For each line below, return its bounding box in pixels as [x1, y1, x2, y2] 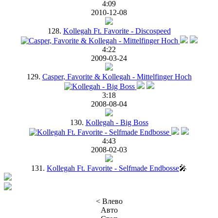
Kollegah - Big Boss [85, 118, 148, 127]
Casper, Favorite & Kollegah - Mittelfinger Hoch [42, 72, 192, 81]
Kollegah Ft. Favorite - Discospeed [63, 26, 171, 35]
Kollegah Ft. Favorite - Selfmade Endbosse [47, 163, 179, 172]
